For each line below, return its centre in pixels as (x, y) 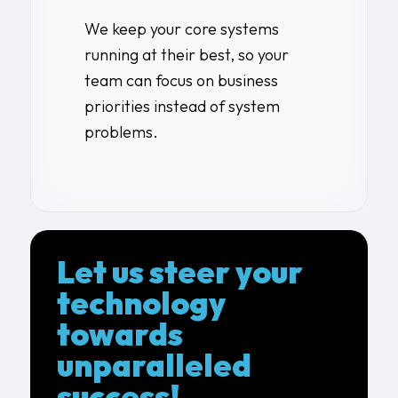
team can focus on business (181, 80)
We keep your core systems (181, 28)
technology (141, 302)
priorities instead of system (182, 106)
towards (119, 334)
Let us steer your (179, 271)
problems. (121, 131)
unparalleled (154, 365)
